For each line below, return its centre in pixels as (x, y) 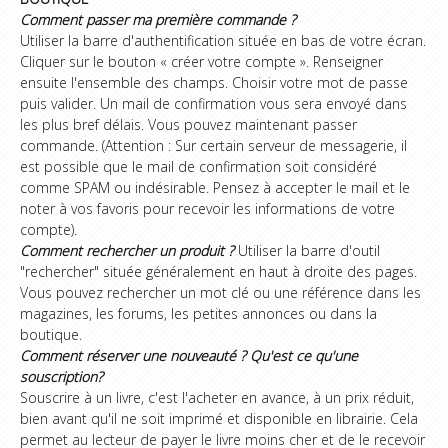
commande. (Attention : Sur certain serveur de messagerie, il (213, 145)
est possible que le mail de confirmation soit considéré (198, 166)
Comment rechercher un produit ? (127, 250)
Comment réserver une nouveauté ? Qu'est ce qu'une (189, 355)
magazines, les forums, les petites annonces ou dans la (198, 313)
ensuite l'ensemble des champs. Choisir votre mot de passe (214, 82)
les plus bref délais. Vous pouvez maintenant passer (188, 124)
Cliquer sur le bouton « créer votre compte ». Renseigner (201, 61)
